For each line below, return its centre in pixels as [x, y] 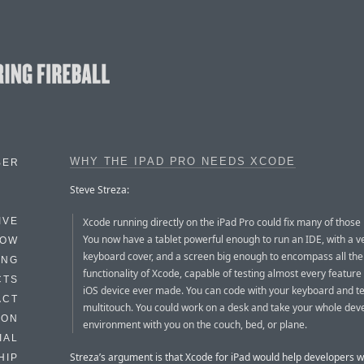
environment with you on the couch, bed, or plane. [195, 324]
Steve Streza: [100, 189]
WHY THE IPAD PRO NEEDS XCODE [183, 162]
